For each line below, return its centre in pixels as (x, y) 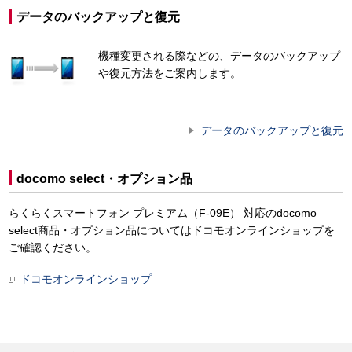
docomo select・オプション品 (104, 179)
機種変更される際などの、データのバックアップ (220, 55)
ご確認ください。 (53, 248)
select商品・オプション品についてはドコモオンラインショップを (172, 231)
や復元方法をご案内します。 (170, 73)
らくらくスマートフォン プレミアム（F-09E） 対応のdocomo (163, 213)
